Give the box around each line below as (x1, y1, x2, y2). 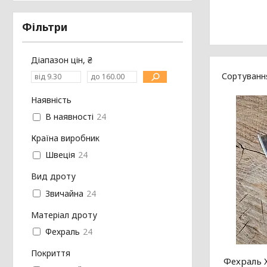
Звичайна (45, 187, 83, 199)
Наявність (31, 94, 72, 105)
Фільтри (22, 19, 67, 34)
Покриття (31, 247, 70, 259)
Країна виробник (31, 132, 100, 144)
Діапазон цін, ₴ (31, 54, 92, 66)
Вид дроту (31, 170, 76, 182)
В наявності (45, 111, 94, 123)
